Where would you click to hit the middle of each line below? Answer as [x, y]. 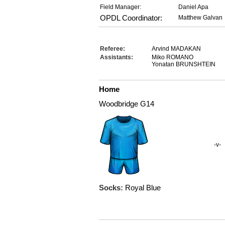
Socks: [112, 188]
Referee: [113, 49]
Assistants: [117, 57]
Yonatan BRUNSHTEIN [184, 64]
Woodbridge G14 [127, 104]
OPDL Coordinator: [131, 18]
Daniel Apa [193, 7]
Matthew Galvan [200, 18]
